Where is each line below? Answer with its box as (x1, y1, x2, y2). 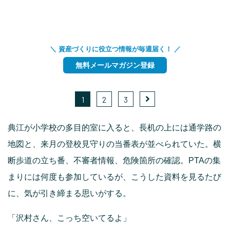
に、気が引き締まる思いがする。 (8, 189, 131, 198)
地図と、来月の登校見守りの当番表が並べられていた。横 (8, 140, 221, 149)
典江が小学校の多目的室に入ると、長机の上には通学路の (8, 123, 221, 132)
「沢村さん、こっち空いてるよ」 (8, 214, 131, 223)
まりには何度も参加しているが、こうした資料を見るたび (8, 172, 221, 182)
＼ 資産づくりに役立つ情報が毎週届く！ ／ (49, 45, 181, 53)
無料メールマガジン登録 (75, 61, 155, 70)
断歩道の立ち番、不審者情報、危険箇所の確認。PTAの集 (8, 156, 221, 165)
